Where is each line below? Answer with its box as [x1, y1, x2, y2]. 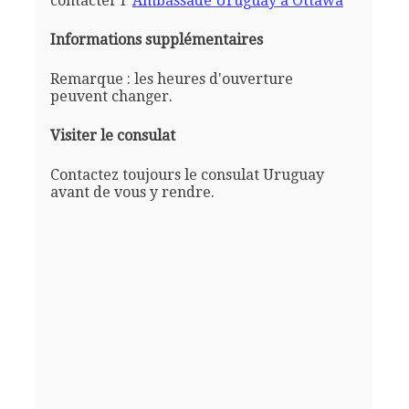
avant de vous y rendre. [49, 183, 215, 201]
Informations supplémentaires [49, 30, 263, 48]
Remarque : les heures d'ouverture [49, 69, 293, 88]
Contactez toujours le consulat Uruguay [49, 165, 324, 184]
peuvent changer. [49, 87, 173, 105]
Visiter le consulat [49, 126, 175, 144]
